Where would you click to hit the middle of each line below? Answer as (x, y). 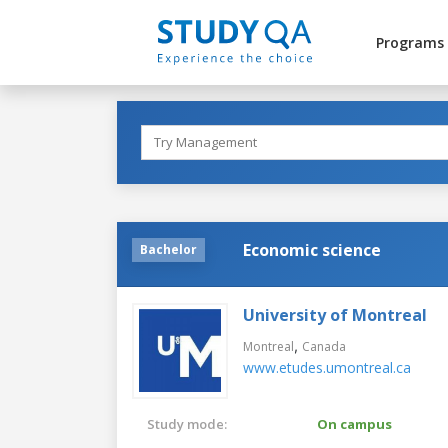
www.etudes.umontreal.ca (327, 367)
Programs (409, 42)
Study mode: (187, 423)
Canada (324, 346)
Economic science (312, 249)
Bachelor (168, 249)
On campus (354, 423)
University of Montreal (335, 314)
